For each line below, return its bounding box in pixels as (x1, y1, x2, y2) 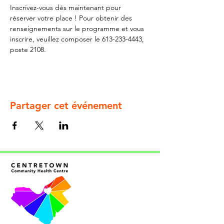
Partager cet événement (10, 99, 122, 111)
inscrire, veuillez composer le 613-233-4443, (10, 34, 146, 43)
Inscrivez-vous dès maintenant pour (10, 3, 123, 12)
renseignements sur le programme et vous (10, 24, 146, 33)
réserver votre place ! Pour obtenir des (10, 13, 134, 22)
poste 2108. (10, 45, 46, 54)
